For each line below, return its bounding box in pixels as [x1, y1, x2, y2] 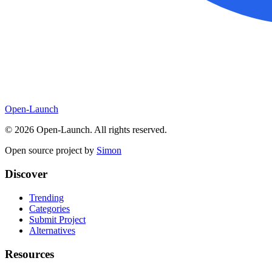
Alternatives [29, 225, 75, 236]
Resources [5, 247, 54, 260]
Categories [29, 203, 70, 214]
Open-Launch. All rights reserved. [34, 124, 167, 135]
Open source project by [5, 145, 94, 156]
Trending [29, 192, 64, 203]
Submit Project [29, 214, 86, 225]
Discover [5, 168, 47, 181]
